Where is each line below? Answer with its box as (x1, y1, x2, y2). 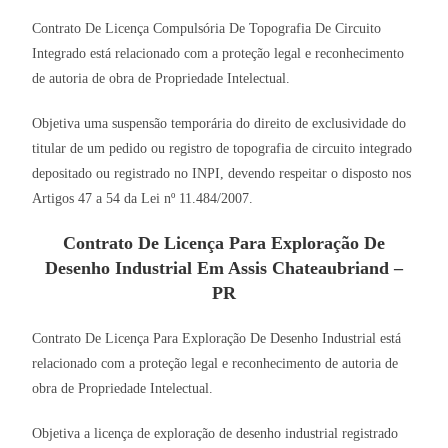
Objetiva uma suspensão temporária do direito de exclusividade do (32, 116, 407, 132)
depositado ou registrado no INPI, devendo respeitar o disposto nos (32, 166, 412, 182)
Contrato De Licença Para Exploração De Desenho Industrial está (32, 331, 402, 347)
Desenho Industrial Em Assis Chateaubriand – (45, 258, 403, 279)
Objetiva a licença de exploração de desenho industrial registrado (32, 426, 399, 442)
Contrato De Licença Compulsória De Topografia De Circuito (32, 21, 382, 37)
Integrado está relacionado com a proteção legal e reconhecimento (32, 46, 405, 62)
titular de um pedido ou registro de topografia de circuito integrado (32, 141, 413, 157)
